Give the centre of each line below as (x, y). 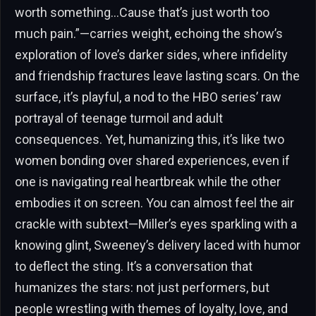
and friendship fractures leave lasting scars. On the (157, 76)
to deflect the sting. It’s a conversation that (134, 267)
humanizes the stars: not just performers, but (142, 288)
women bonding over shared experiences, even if (152, 161)
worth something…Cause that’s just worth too (142, 13)
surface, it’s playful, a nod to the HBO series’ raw (148, 97)
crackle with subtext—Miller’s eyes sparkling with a (156, 224)
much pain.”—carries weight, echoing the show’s (149, 34)
